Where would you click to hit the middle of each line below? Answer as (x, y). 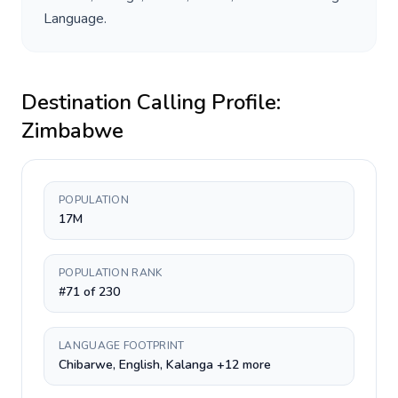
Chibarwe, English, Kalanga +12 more (165, 365)
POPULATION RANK (111, 273)
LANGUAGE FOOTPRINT (122, 346)
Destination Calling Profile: (151, 102)
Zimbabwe (72, 131)
